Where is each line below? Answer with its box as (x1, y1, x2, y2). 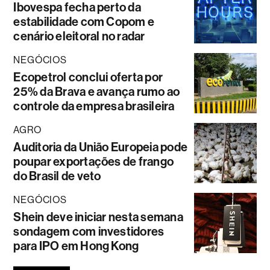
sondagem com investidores (13, 224, 165, 239)
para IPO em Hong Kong (13, 239, 139, 254)
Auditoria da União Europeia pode (13, 140, 188, 155)
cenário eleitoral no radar (13, 29, 145, 44)
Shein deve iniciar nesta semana (13, 210, 183, 225)
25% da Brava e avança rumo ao (13, 84, 180, 99)
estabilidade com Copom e (13, 14, 155, 30)
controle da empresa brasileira (13, 99, 175, 114)
